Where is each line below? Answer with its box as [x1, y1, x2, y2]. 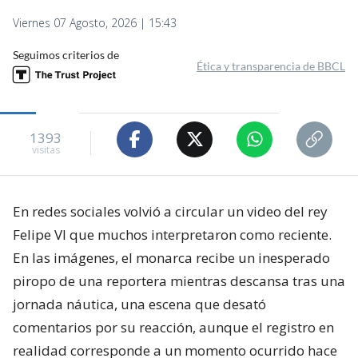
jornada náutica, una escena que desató [13, 294, 266, 313]
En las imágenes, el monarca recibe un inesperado [13, 248, 330, 267]
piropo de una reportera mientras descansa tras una [13, 271, 345, 290]
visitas [31, 143, 60, 157]
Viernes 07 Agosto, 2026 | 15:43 [13, 14, 177, 30]
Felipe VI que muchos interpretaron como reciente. [13, 225, 332, 244]
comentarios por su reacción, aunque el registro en [13, 317, 334, 336]
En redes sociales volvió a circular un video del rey [13, 201, 328, 221]
